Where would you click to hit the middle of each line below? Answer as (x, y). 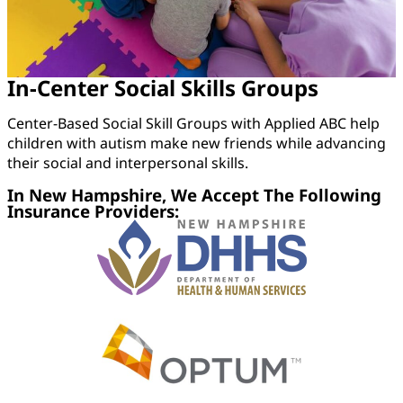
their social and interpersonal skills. (128, 163)
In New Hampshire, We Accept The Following (194, 195)
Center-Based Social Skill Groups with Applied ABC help (193, 124)
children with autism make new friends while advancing (197, 143)
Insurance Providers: (93, 211)
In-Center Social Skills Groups (163, 88)
